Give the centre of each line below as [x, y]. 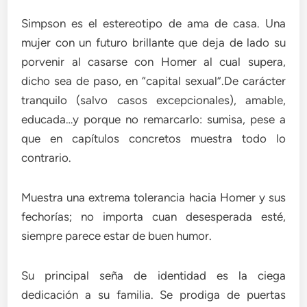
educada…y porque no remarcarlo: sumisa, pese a [153, 119]
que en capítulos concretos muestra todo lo [153, 138]
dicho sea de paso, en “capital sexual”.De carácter [153, 81]
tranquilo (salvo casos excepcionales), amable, [153, 100]
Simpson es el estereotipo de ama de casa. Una [153, 23]
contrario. [47, 157]
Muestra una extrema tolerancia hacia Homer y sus [153, 197]
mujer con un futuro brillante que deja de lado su [153, 42]
